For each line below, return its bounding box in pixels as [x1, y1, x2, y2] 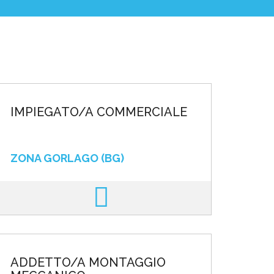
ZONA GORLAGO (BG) [10, 152, 124, 165]
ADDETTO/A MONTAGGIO [10, 255, 166, 270]
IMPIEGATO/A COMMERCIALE [10, 105, 187, 119]
